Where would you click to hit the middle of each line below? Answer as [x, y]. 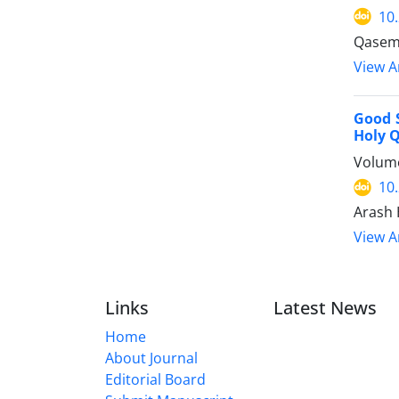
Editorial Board [155, 380]
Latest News [325, 308]
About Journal [151, 358]
